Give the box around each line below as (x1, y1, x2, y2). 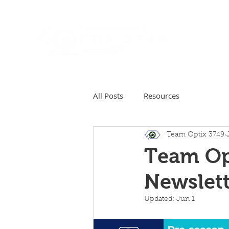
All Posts (93, 90, 123, 101)
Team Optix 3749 (167, 131, 224, 139)
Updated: (144, 196, 176, 203)
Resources (144, 90, 179, 101)
